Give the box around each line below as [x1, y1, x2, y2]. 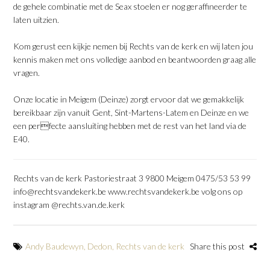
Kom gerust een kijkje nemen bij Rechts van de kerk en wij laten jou [13, 40, 254, 51]
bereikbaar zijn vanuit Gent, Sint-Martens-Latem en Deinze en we [13, 107, 250, 118]
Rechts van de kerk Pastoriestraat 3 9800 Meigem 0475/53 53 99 [13, 172, 251, 183]
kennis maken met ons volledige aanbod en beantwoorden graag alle [13, 54, 257, 64]
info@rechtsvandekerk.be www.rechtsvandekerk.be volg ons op [13, 186, 243, 196]
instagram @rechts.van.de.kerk [13, 199, 125, 210]
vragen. [13, 67, 40, 78]
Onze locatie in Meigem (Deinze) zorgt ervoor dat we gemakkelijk [13, 93, 245, 104]
